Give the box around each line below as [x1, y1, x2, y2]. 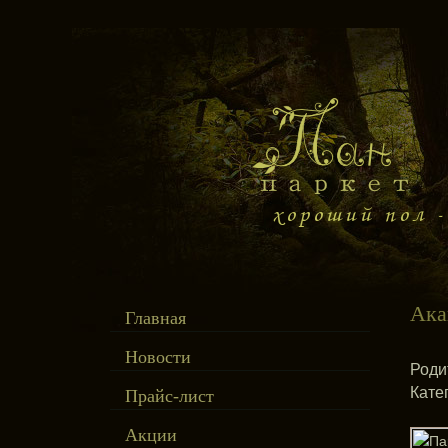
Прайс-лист [125, 386, 214, 406]
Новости [125, 347, 191, 367]
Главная [125, 308, 186, 328]
